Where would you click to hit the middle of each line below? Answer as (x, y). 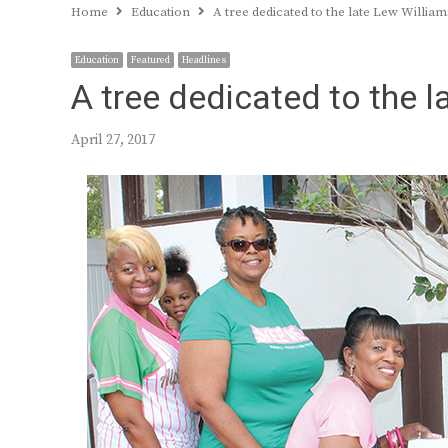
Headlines (204, 60)
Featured (150, 60)
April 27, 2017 (113, 140)
